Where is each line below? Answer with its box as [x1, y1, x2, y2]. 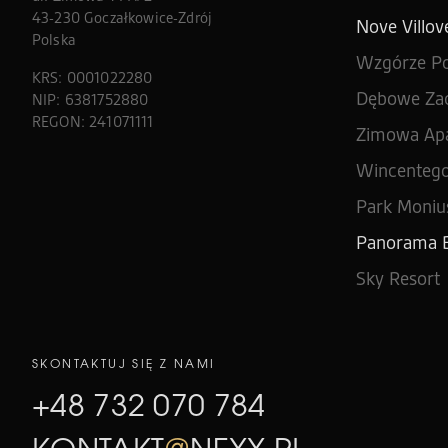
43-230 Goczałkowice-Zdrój [32, 9, 212, 27]
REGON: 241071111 [32, 113, 154, 131]
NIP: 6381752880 [32, 91, 149, 109]
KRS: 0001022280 [32, 69, 153, 87]
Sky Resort [356, 267, 440, 290]
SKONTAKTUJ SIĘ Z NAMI [32, 356, 216, 371]
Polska [32, 31, 76, 49]
